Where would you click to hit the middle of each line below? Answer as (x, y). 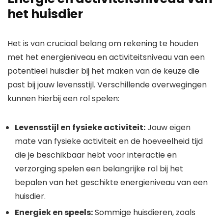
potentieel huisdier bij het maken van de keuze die (103, 71)
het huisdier (45, 14)
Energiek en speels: (54, 213)
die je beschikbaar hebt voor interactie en (96, 155)
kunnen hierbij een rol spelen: (63, 99)
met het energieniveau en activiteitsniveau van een (106, 57)
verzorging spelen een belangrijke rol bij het (99, 169)
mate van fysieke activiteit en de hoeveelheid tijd (109, 141)
